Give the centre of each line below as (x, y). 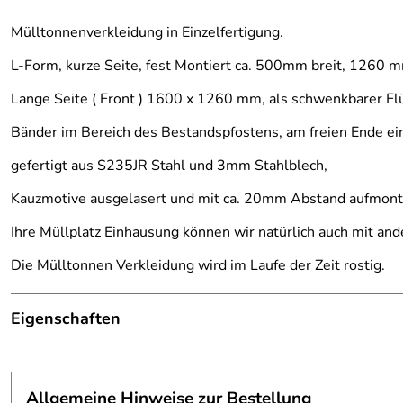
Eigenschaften (66, 318)
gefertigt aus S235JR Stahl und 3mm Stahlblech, (169, 166)
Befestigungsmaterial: (98, 388)
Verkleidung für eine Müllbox (107, 353)
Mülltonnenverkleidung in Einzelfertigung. (147, 32)
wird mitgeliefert (253, 388)
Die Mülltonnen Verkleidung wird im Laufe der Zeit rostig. (198, 265)
